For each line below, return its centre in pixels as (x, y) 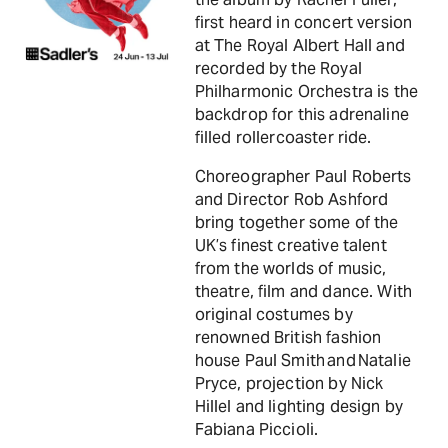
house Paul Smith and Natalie (302, 360)
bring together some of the (296, 222)
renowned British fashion (288, 337)
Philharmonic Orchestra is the (306, 91)
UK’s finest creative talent (290, 245)
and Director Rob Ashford (291, 199)
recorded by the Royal (278, 68)
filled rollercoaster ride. (283, 137)
